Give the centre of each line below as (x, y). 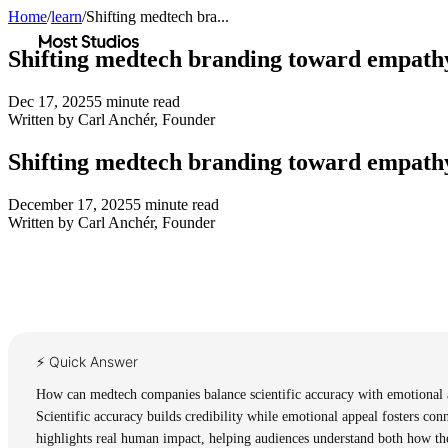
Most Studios (79, 33)
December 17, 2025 (70, 204)
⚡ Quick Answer (87, 361)
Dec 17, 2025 (51, 101)
